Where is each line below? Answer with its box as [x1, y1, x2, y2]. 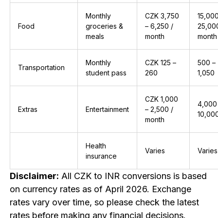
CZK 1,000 [145, 95, 178, 103]
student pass [86, 69, 127, 77]
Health [86, 142, 106, 150]
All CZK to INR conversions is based [59, 171, 207, 181]
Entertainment [86, 105, 129, 113]
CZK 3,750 [145, 12, 179, 20]
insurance [86, 152, 117, 160]
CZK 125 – [145, 58, 176, 67]
